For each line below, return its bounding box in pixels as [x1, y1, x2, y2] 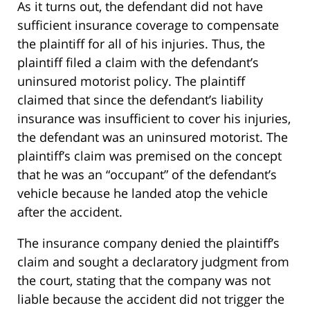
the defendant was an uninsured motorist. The [17, 129, 288, 146]
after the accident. [17, 203, 122, 221]
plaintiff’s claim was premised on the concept [17, 147, 282, 165]
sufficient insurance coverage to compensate [17, 17, 279, 34]
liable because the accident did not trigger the [17, 291, 284, 308]
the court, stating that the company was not [17, 272, 271, 289]
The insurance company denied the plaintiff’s [17, 235, 280, 252]
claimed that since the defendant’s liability [17, 91, 263, 109]
